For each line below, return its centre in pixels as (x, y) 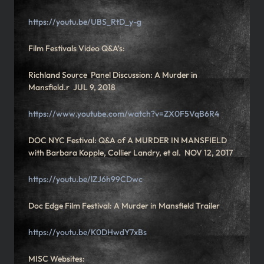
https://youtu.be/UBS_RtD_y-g (85, 22)
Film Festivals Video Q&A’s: (77, 49)
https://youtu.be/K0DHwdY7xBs (88, 232)
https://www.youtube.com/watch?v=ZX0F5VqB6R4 (124, 114)
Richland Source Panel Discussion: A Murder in (113, 75)
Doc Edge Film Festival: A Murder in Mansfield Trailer (125, 206)
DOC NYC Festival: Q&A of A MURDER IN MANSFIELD (128, 141)
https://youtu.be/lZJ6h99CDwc (85, 179)
